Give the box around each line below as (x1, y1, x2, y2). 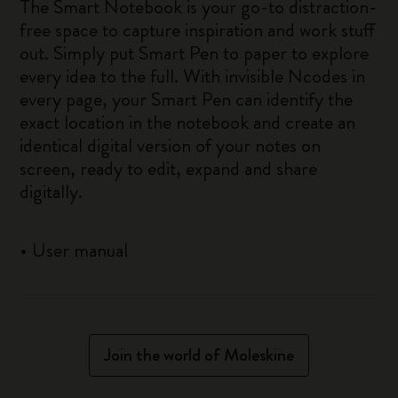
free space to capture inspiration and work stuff (20, 16, 376, 44)
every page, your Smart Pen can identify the (20, 85, 354, 113)
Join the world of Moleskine (104, 342, 294, 368)
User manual (32, 236, 129, 264)
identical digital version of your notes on (20, 131, 322, 159)
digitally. (20, 178, 84, 205)
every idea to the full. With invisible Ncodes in (20, 62, 366, 90)
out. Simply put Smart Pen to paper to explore (20, 39, 370, 67)
